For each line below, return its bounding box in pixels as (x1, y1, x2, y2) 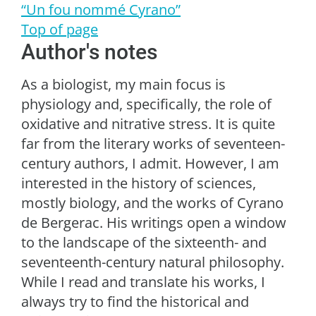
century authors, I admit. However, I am (21, 153, 279, 173)
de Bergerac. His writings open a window (21, 212, 286, 232)
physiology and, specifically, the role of (21, 94, 272, 114)
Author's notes (21, 39, 157, 64)
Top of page (21, 19, 98, 39)
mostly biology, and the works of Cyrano (21, 193, 284, 212)
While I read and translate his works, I (21, 272, 265, 291)
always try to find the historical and (21, 291, 249, 311)
